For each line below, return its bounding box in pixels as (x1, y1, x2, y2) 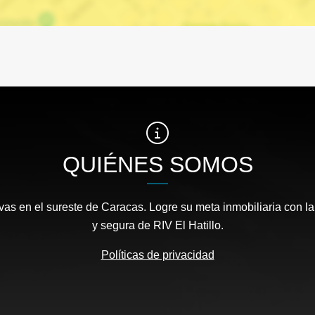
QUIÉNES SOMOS (62, 152, 253, 178)
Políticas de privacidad (101, 249, 214, 262)
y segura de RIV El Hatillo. (91, 219, 224, 232)
